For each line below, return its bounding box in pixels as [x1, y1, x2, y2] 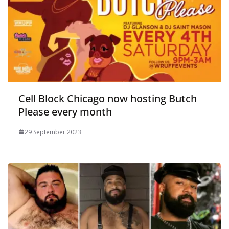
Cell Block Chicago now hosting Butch [18, 91, 197, 105]
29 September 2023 [25, 127, 81, 136]
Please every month [18, 104, 112, 119]
